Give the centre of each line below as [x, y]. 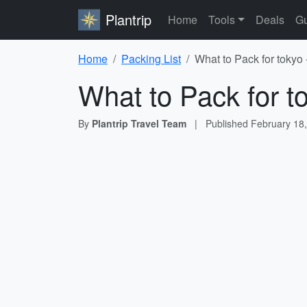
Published [228, 123]
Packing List [151, 59]
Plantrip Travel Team [139, 123]
